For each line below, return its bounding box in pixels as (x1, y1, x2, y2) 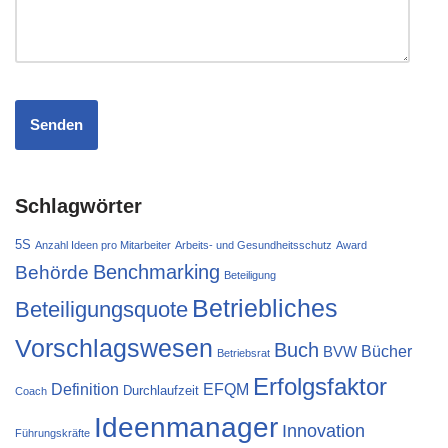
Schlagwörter (15, 194, 142, 217)
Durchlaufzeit (123, 382, 199, 398)
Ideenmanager (94, 411, 278, 443)
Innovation (282, 419, 365, 441)
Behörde (15, 260, 89, 283)
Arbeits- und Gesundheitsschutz (175, 238, 332, 251)
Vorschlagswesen (15, 333, 213, 362)
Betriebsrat (217, 346, 270, 359)
